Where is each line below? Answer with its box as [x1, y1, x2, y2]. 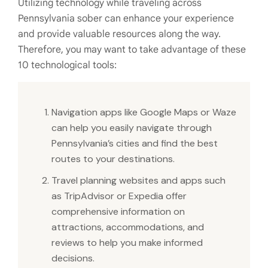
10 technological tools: [18, 59, 117, 72]
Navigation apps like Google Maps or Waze [51, 106, 236, 119]
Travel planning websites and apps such [51, 174, 226, 187]
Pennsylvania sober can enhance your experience [18, 13, 234, 25]
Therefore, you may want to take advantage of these [18, 44, 246, 56]
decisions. [51, 252, 95, 265]
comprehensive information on [51, 205, 185, 218]
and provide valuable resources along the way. [18, 28, 221, 41]
